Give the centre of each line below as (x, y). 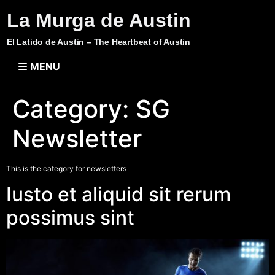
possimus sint (70, 218)
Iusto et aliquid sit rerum (118, 195)
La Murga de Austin (99, 20)
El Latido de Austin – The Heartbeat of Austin (99, 42)
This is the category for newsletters (66, 168)
